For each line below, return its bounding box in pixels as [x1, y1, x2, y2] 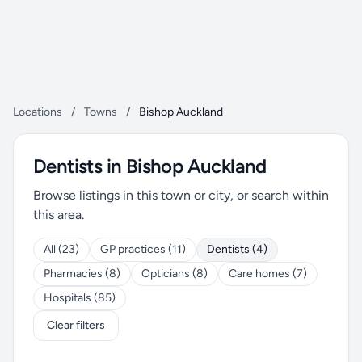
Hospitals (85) [44, 291, 116, 305]
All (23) [44, 242, 79, 256]
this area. [33, 207, 84, 222]
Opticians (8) [141, 267, 208, 280]
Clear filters [47, 318, 105, 332]
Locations [13, 105, 62, 119]
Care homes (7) [229, 267, 307, 280]
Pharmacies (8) [44, 267, 120, 280]
